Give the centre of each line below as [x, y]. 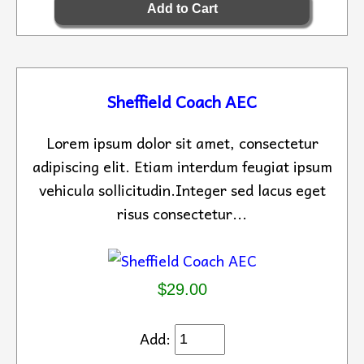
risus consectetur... [182, 213]
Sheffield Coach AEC [182, 101]
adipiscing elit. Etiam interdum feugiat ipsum [182, 166]
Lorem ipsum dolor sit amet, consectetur [182, 142]
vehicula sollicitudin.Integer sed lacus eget [182, 189]
